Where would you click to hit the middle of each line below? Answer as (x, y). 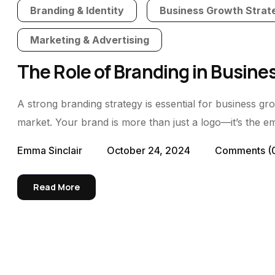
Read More (56, 187)
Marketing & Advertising (89, 40)
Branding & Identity (77, 10)
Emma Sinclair (50, 150)
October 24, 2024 (149, 150)
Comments (241, 150)
